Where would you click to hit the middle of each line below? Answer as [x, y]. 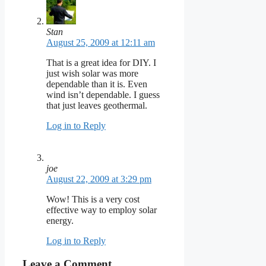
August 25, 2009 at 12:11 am [101, 42]
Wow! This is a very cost [93, 199]
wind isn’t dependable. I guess [103, 94]
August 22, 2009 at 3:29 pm [99, 179]
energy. [60, 220]
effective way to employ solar [102, 210]
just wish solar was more [92, 73]
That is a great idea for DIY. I [101, 62]
